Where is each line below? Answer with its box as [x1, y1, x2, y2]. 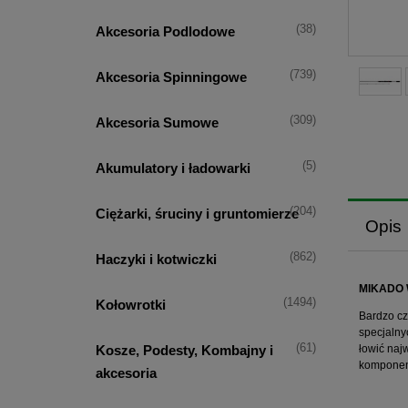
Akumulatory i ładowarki [95, 160, 250, 177]
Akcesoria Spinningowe [95, 69, 247, 86]
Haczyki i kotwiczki [95, 251, 217, 268]
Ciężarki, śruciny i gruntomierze [95, 206, 299, 222]
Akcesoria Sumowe [95, 115, 219, 131]
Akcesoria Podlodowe [95, 24, 235, 40]
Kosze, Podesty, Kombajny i [95, 342, 273, 359]
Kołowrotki [95, 297, 166, 313]
